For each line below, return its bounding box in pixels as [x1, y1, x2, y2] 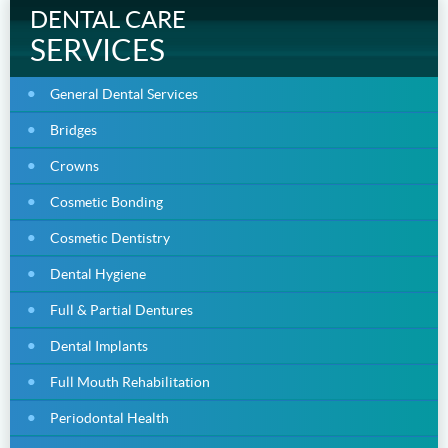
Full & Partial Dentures [50, 301, 193, 318]
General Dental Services [50, 85, 198, 102]
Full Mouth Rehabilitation [50, 373, 210, 390]
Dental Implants [50, 337, 148, 354]
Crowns [50, 157, 99, 174]
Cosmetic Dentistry [50, 229, 170, 246]
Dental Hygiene [50, 265, 146, 282]
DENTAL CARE [30, 5, 186, 33]
